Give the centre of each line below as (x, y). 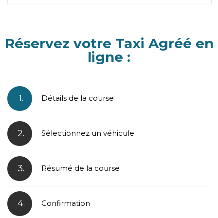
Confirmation (66, 203)
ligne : (109, 57)
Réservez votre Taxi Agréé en (109, 44)
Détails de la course (78, 98)
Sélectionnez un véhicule (88, 133)
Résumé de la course (81, 168)
